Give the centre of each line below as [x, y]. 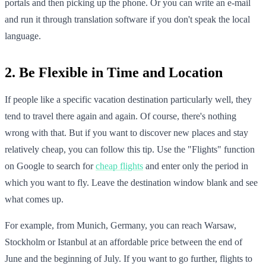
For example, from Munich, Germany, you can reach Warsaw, [121, 225]
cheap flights [119, 166]
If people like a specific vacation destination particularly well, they [128, 99]
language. [23, 36]
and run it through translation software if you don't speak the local [127, 19]
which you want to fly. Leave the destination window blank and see [131, 182]
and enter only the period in [196, 166]
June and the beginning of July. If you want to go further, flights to [129, 258]
